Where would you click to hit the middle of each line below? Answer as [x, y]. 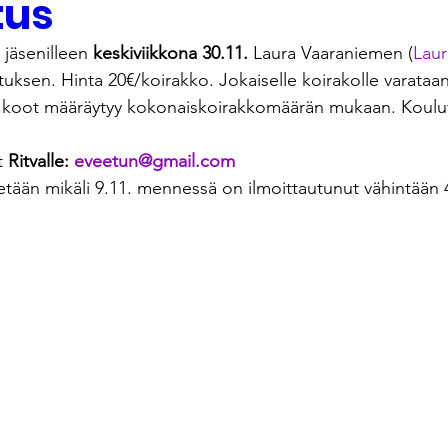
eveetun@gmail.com [154, 161]
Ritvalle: [41, 161]
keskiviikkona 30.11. [168, 53]
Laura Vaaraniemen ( [330, 53]
